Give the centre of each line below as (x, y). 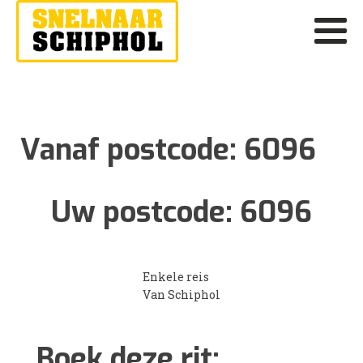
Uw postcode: (145, 212)
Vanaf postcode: (132, 149)
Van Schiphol (181, 294)
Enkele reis (176, 276)
